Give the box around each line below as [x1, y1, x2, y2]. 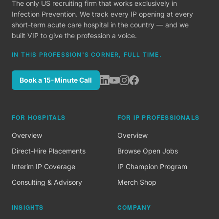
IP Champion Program [117, 162, 187, 171]
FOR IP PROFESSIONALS [117, 113, 199, 122]
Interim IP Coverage [12, 162, 75, 171]
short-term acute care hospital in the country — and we [12, 21, 189, 29]
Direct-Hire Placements [12, 147, 86, 155]
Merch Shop [117, 178, 156, 187]
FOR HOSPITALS [12, 113, 66, 122]
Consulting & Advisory [12, 178, 82, 187]
